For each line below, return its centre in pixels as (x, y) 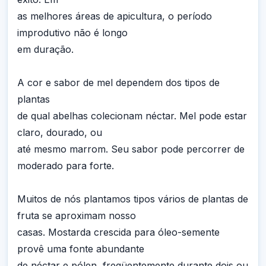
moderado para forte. (66, 166)
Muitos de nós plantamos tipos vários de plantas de (133, 199)
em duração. (45, 50)
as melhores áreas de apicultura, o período (115, 16)
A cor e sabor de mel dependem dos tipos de (118, 83)
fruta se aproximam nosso (77, 216)
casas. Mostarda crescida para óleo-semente (118, 232)
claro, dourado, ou (60, 133)
